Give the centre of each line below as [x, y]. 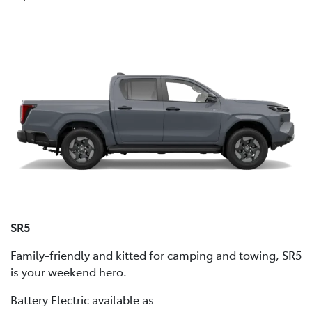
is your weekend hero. [69, 271]
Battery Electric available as [82, 299]
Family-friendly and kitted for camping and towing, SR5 [156, 255]
